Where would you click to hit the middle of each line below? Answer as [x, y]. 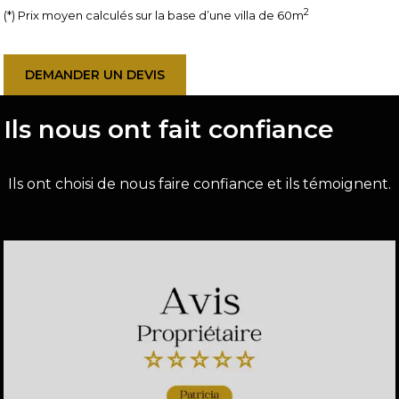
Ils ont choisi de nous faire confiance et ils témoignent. [199, 184]
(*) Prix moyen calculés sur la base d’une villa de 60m [154, 16]
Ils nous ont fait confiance [169, 130]
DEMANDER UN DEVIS [95, 75]
